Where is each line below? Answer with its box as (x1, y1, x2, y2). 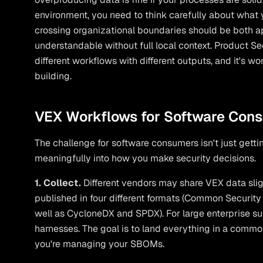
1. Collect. (35, 177, 82, 189)
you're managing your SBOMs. (35, 238, 165, 250)
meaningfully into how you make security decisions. (35, 152, 257, 164)
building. (35, 70, 72, 82)
